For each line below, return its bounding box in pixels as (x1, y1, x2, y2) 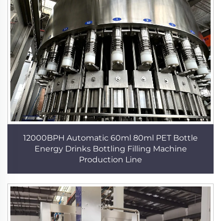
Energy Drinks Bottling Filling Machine (34, 144, 187, 154)
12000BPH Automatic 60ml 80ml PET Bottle (23, 133, 198, 143)
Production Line (79, 155, 142, 165)
